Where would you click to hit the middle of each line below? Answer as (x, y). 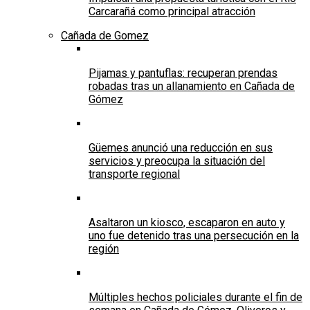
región (104, 249)
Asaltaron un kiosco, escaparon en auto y (187, 223)
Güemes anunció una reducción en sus (181, 148)
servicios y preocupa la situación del (177, 161)
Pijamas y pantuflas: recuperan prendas (183, 73)
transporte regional (134, 174)
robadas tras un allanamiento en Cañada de (192, 86)
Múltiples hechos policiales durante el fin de (195, 298)
